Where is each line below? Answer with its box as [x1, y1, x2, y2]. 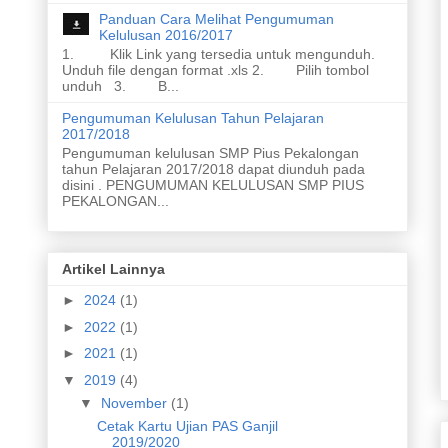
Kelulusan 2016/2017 [99, 27, 234, 44]
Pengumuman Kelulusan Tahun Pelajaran [62, 110, 325, 127]
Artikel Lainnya [62, 261, 166, 278]
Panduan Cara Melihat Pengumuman [99, 11, 335, 28]
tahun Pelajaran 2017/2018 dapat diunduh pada [62, 160, 366, 177]
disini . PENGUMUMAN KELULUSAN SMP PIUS [62, 176, 365, 193]
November [101, 394, 172, 411]
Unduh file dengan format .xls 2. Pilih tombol [62, 62, 370, 79]
